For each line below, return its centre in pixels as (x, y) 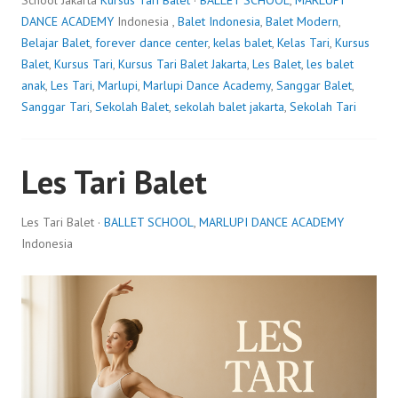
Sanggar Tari (56, 106)
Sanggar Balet (314, 85)
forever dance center (151, 42)
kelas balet (243, 42)
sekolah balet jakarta (229, 106)
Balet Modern (302, 21)
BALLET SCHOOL (149, 222)
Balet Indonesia (219, 21)
